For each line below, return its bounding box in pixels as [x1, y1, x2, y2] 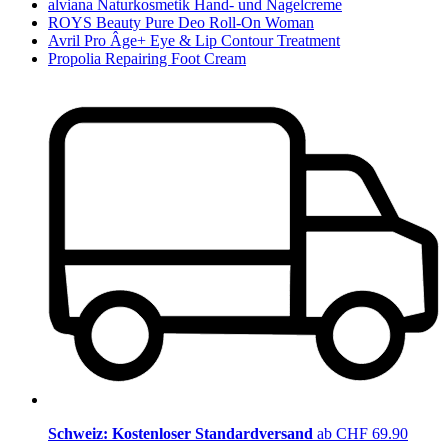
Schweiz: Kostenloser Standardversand [48, 425, 317, 443]
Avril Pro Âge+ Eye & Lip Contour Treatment [48, 31, 340, 49]
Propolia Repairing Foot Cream [48, 49, 246, 67]
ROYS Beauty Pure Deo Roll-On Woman [48, 13, 314, 31]
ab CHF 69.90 [317, 425, 408, 443]
